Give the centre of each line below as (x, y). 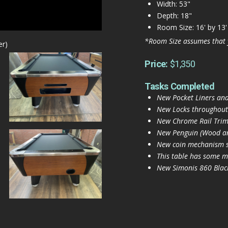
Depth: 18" (174, 15)
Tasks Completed (179, 86)
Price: (157, 64)
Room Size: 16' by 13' (192, 27)
